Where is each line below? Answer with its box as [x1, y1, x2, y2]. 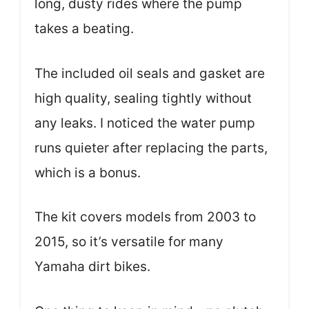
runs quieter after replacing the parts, [34, 139, 268, 156]
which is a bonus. [34, 164, 141, 181]
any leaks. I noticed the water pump [34, 114, 255, 131]
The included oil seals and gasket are [34, 65, 265, 81]
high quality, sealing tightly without [34, 90, 252, 106]
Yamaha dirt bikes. [34, 259, 150, 275]
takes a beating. [34, 21, 134, 37]
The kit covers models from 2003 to [34, 209, 256, 225]
